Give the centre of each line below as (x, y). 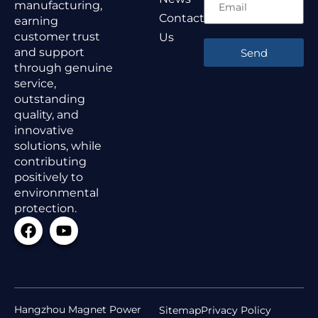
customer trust (57, 37)
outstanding (50, 99)
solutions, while (58, 146)
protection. (45, 208)
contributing (50, 161)
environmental (56, 193)
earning (36, 21)
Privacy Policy (236, 310)
